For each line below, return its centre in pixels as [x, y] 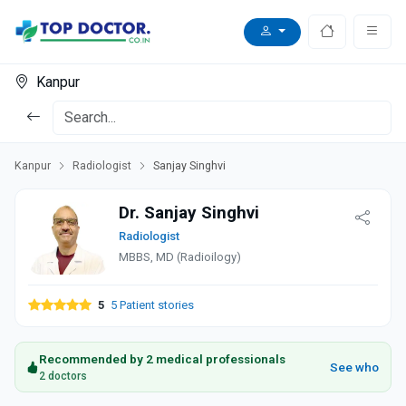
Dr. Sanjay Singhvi [189, 213]
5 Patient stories [151, 305]
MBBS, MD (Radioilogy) [180, 257]
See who [354, 367]
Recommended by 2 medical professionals [162, 359]
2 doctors [63, 377]
